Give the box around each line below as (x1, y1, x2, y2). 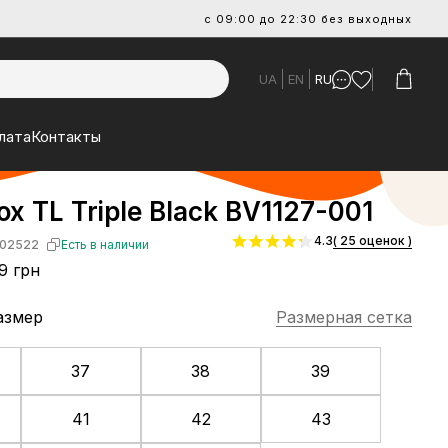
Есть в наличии (60, 237, 149, 252)
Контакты (31, 126, 101, 146)
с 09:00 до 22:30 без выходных (204, 11, 412, 26)
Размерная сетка (276, 307, 412, 327)
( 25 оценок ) (333, 233, 412, 248)
